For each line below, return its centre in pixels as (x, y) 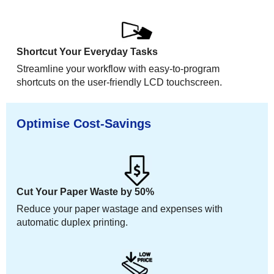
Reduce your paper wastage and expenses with (120, 209)
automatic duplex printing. (72, 222)
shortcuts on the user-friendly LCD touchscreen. (120, 82)
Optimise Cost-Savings (84, 123)
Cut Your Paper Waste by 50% (86, 191)
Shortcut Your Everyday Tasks (87, 51)
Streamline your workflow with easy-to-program (118, 68)
